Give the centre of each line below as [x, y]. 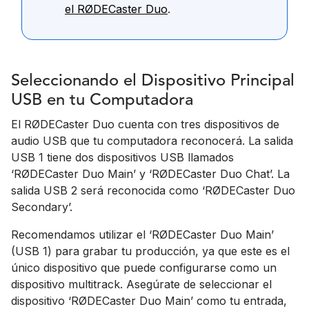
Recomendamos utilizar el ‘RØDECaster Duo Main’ [142, 235]
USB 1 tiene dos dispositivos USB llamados [122, 158]
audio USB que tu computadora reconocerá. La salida [152, 141]
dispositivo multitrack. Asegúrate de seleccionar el [141, 285]
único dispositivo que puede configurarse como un [144, 268]
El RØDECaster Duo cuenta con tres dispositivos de [145, 124]
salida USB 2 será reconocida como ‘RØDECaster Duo [153, 191]
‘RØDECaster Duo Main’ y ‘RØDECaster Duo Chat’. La [150, 174]
